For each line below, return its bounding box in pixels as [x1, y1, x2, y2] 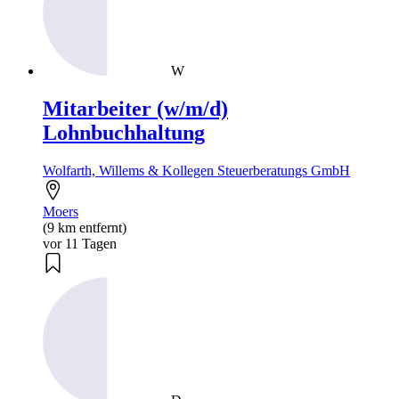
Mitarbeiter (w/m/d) [43, 97, 228, 121]
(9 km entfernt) [43, 219, 126, 235]
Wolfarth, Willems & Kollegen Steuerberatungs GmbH [43, 162, 350, 178]
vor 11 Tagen [43, 235, 117, 251]
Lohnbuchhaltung [43, 121, 205, 145]
